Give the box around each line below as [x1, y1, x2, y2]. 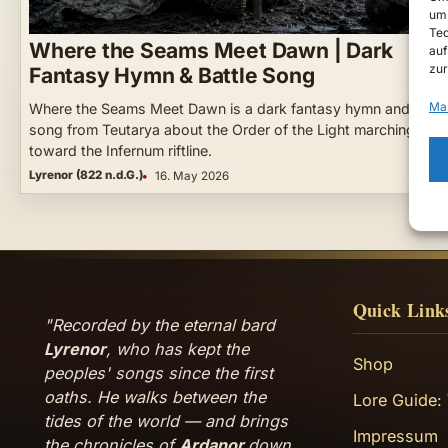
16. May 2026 [155, 168, 229, 183]
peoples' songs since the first [44, 363, 273, 384]
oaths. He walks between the [44, 387, 266, 408]
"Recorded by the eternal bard [44, 315, 275, 336]
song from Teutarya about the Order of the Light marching [29, 120, 415, 138]
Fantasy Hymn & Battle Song [29, 62, 315, 88]
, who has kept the [106, 339, 249, 360]
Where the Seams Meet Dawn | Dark [29, 37, 394, 63]
